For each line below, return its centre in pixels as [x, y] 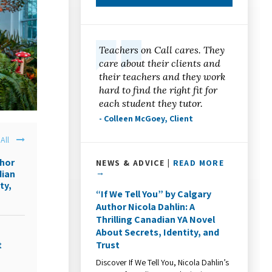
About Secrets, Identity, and [158, 232]
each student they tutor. [151, 103]
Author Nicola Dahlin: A [146, 206]
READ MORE [199, 162]
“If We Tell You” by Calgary [154, 194]
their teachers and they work [162, 76]
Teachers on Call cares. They [162, 49]
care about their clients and [160, 63]
